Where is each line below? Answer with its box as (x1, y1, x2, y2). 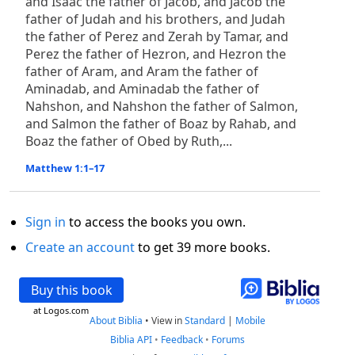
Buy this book (30, 281, 113, 299)
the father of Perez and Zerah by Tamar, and (25, 28, 288, 45)
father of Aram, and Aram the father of (25, 63, 258, 80)
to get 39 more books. (135, 239, 270, 256)
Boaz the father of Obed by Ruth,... (25, 132, 232, 150)
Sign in (25, 213, 66, 231)
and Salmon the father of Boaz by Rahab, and (25, 115, 296, 132)
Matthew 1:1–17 (25, 161, 105, 175)
